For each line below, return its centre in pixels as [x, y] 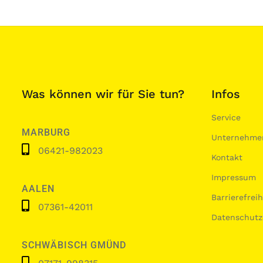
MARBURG [46, 132]
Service [226, 117]
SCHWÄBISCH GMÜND [74, 245]
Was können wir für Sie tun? [103, 94]
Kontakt [227, 157]
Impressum [233, 177]
